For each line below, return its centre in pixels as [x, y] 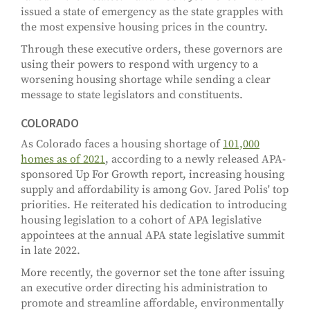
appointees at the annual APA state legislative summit [153, 236]
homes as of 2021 [63, 159]
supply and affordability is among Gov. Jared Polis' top [155, 190]
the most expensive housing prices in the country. [144, 27]
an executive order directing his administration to [144, 288]
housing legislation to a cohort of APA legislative [141, 220]
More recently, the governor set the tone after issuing [153, 273]
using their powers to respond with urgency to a [139, 65]
